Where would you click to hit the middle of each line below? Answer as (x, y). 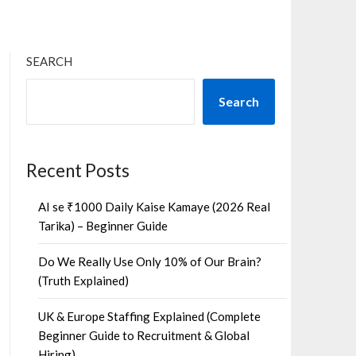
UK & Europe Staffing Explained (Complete (149, 316)
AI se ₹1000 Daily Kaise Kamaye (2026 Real (154, 207)
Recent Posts (77, 170)
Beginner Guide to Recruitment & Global (143, 335)
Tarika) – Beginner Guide (103, 226)
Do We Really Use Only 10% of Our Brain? (149, 261)
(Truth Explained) (83, 281)
